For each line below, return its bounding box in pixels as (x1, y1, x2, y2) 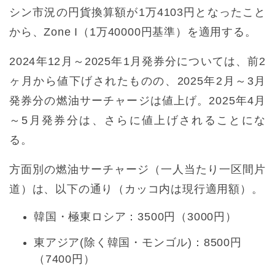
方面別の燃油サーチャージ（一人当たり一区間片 (9, 163, 266, 176)
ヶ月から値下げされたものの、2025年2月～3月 (9, 75, 266, 88)
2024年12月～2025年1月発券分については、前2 (9, 55, 266, 68)
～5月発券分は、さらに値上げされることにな (9, 114, 266, 127)
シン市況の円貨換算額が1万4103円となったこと (9, 6, 266, 19)
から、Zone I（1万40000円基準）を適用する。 (9, 26, 257, 39)
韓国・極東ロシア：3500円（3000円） (34, 211, 237, 223)
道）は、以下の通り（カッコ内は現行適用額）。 (9, 183, 263, 196)
